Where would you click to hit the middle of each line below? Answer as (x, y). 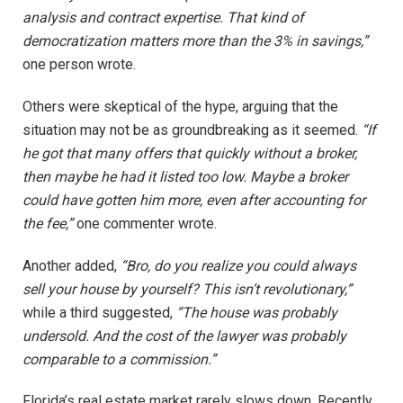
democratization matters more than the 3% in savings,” (195, 41)
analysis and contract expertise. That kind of (163, 18)
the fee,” (48, 223)
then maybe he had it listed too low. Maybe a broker (185, 176)
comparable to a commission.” (119, 359)
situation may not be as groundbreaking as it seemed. (192, 130)
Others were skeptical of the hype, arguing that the (180, 106)
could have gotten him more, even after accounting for (194, 200)
